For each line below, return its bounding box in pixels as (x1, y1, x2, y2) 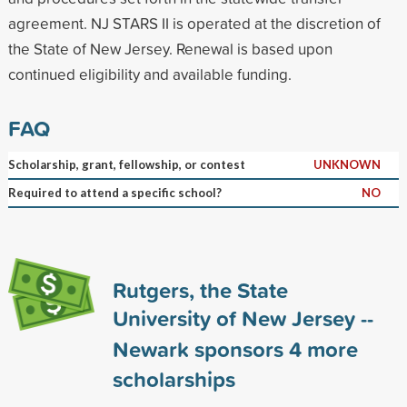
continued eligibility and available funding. (7, 63, 292, 84)
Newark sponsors (112, 333, 289, 364)
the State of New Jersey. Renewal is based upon (7, 37, 333, 59)
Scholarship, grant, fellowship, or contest (7, 156, 245, 172)
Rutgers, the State (112, 273, 288, 305)
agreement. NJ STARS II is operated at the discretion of (7, 12, 381, 34)
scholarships (112, 362, 235, 394)
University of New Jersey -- (112, 302, 373, 333)
